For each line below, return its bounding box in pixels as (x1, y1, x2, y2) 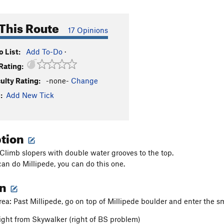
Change (71, 76, 98, 85)
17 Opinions (68, 25, 108, 34)
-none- (46, 76, 69, 85)
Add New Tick (6, 90, 54, 99)
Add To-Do (26, 47, 62, 56)
